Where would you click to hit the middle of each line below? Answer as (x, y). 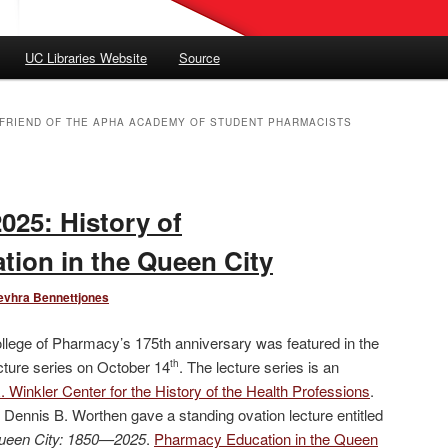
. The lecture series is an (259, 366)
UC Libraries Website (86, 58)
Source (199, 58)
